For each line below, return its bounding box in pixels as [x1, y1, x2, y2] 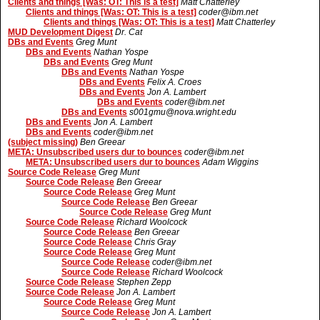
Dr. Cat [115, 27, 142, 37]
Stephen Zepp [116, 277, 171, 287]
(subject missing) [8, 137, 78, 147]
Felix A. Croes [147, 77, 201, 87]
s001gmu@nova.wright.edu [129, 107, 236, 117]
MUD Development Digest [8, 27, 113, 37]
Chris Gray [134, 237, 176, 247]
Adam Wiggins [202, 157, 259, 167]
